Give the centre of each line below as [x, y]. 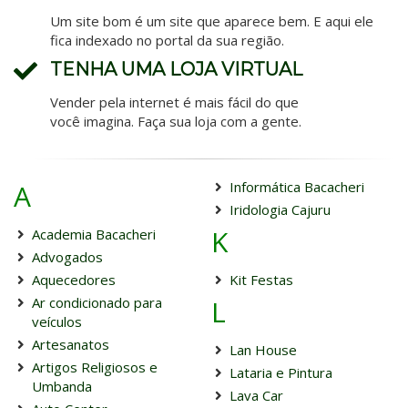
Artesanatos [71, 344]
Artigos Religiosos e [95, 367]
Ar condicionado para [97, 302]
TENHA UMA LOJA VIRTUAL [176, 69]
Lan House [263, 350]
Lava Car [256, 395]
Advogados [67, 257]
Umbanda [62, 386]
